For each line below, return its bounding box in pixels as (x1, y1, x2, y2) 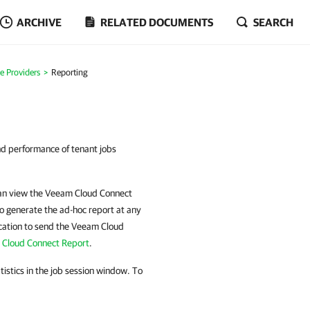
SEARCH (253, 16, 293, 28)
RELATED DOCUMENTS (100, 16, 213, 28)
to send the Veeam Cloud (22, 221, 124, 232)
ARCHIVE (17, 16, 62, 28)
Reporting (51, 67, 88, 77)
